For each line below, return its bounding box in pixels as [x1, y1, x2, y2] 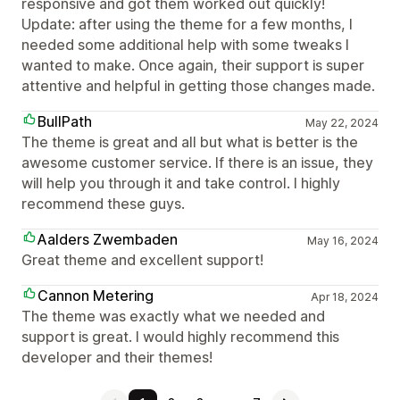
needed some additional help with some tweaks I [21, 36, 349, 54]
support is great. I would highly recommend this [21, 328, 339, 346]
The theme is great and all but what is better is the [21, 133, 358, 151]
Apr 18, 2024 [310, 290, 379, 304]
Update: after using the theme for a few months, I [21, 15, 353, 33]
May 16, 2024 [306, 234, 379, 247]
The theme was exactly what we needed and [21, 307, 325, 325]
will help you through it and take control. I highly [21, 174, 340, 192]
